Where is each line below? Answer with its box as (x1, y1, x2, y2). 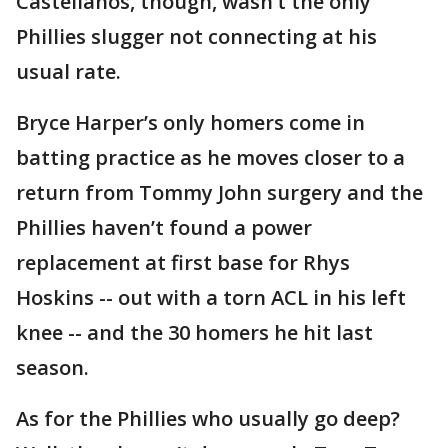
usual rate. (16, 58, 121, 86)
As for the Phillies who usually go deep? (16, 405, 400, 433)
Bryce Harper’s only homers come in (16, 109, 365, 137)
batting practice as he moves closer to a (16, 144, 405, 172)
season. (16, 354, 89, 382)
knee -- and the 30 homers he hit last (16, 319, 373, 347)
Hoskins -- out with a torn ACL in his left (16, 284, 406, 312)
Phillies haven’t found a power (16, 214, 312, 242)
